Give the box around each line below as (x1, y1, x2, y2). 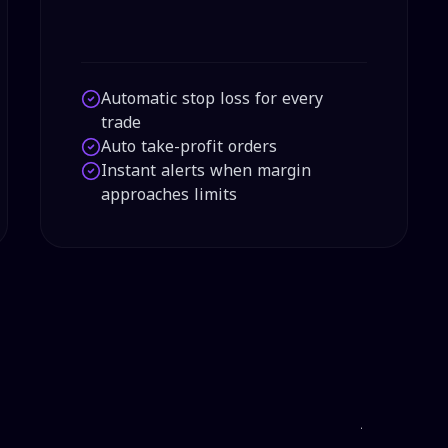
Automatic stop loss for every (100, 83, 323, 114)
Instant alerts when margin (100, 155, 311, 186)
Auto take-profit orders (100, 131, 277, 162)
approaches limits (100, 179, 237, 210)
